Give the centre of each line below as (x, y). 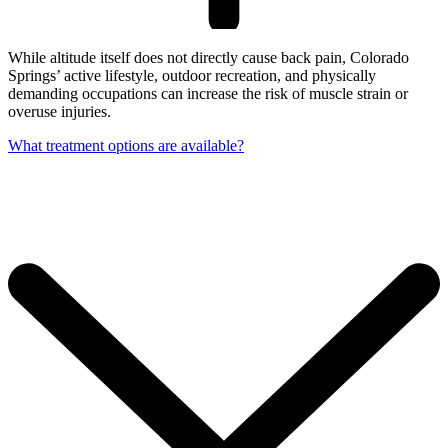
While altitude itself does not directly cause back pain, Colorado (208, 57)
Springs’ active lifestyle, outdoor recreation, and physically (192, 75)
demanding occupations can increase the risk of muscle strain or (208, 93)
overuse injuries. (59, 111)
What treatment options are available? (126, 145)
